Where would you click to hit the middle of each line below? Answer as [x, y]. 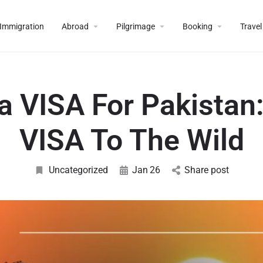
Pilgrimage [136, 26]
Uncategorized [78, 170]
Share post [207, 170]
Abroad [75, 26]
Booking [198, 26]
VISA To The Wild [131, 140]
